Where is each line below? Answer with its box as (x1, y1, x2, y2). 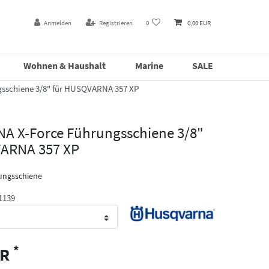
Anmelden (43, 19, 71, 28)
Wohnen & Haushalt (23, 59, 106, 71)
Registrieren (98, 19, 133, 28)
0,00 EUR (187, 19, 211, 28)
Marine (134, 59, 163, 71)
